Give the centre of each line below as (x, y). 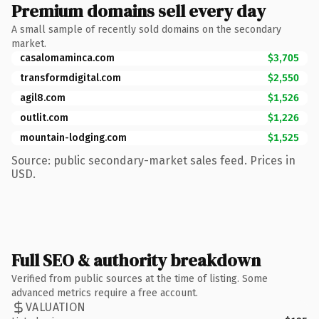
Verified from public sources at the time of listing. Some (140, 278)
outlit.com (44, 117)
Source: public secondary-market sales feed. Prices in (153, 160)
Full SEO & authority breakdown (136, 260)
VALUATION (56, 307)
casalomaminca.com (67, 58)
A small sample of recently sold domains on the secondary (146, 29)
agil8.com (43, 98)
